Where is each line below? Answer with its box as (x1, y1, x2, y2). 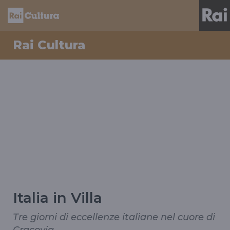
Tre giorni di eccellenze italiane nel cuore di (13, 212, 215, 223)
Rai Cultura (13, 37, 85, 52)
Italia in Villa (13, 189, 102, 206)
